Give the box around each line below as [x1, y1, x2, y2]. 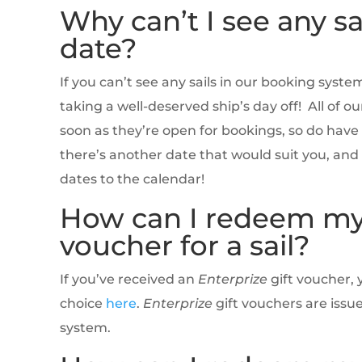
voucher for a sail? [59, 229, 309, 263]
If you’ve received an [59, 271, 198, 288]
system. [59, 320, 111, 336]
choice [59, 296, 106, 312]
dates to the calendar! [59, 171, 204, 187]
